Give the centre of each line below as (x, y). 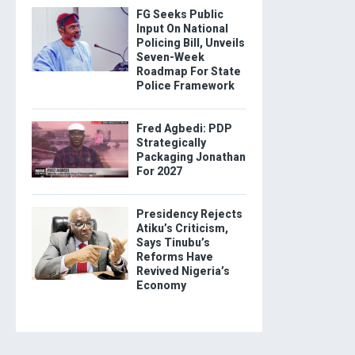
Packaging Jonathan (191, 157)
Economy (161, 286)
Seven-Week (170, 57)
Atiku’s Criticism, (182, 229)
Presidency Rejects (189, 214)
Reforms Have (174, 257)
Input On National (182, 29)
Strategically (171, 143)
